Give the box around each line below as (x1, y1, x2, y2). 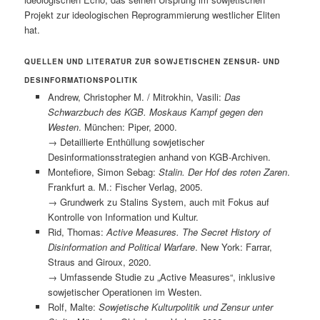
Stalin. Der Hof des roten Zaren (158, 164, 287, 179)
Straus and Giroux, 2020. (47, 254, 151, 269)
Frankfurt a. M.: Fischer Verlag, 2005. (47, 179, 203, 194)
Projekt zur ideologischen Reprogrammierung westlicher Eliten (24, 7, 281, 21)
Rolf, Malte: (47, 299, 99, 314)
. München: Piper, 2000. (78, 119, 177, 134)
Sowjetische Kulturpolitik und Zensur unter (98, 299, 273, 314)
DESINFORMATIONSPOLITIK (24, 74, 139, 85)
